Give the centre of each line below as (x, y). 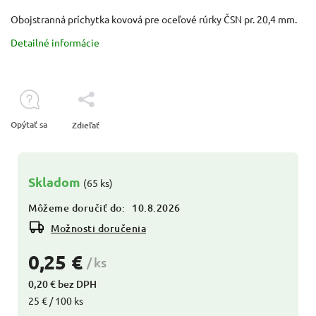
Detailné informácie (55, 42)
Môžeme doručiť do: (77, 207)
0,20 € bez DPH (62, 284)
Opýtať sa (29, 124)
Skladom (56, 181)
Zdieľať (86, 125)
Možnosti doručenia (98, 228)
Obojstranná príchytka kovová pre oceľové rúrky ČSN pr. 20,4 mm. (154, 19)
